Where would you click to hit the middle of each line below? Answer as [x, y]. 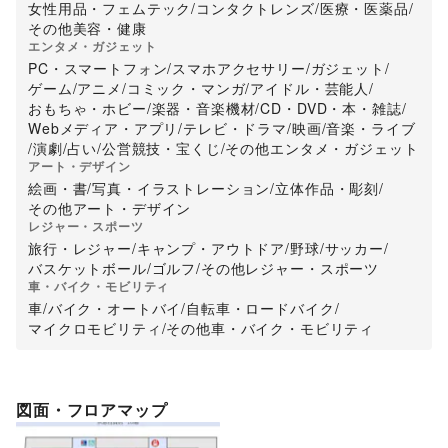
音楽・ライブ [371, 128]
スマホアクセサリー [239, 68]
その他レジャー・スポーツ [290, 268]
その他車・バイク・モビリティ [270, 328]
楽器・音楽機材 [203, 108]
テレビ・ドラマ [235, 128]
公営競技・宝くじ [161, 148]
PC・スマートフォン [98, 68]
